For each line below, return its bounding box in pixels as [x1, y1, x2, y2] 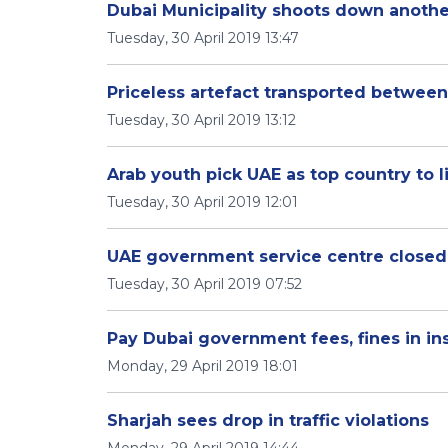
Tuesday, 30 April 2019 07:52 [107, 275, 302, 293]
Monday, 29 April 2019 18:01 [107, 357, 298, 375]
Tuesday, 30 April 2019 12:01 [107, 193, 298, 211]
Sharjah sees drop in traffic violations [107, 411, 429, 430]
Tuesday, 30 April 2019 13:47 [107, 29, 299, 47]
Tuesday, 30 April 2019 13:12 [107, 111, 296, 129]
